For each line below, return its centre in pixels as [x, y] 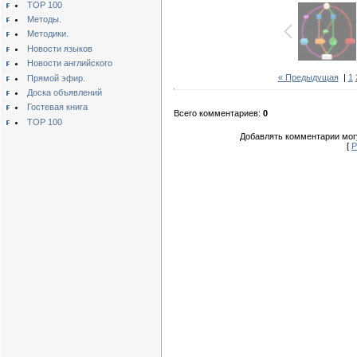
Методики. [47, 34]
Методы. [44, 20]
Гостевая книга [57, 107]
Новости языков [59, 48]
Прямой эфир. [56, 78]
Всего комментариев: [218, 114]
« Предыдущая [308, 77]
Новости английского [69, 63]
